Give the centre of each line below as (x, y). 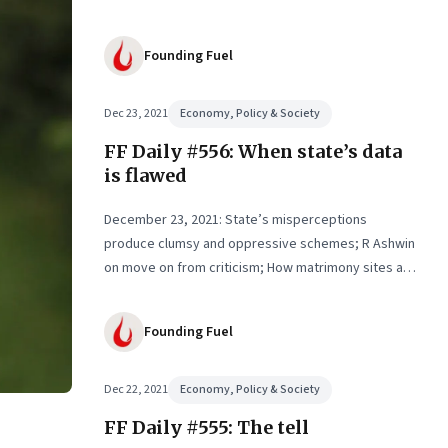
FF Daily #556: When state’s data (253, 151)
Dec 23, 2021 (136, 113)
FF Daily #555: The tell (206, 427)
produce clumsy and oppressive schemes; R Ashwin (259, 244)
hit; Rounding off (152, 292)
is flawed (145, 175)
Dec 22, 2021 (136, 389)
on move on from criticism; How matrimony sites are (260, 268)
